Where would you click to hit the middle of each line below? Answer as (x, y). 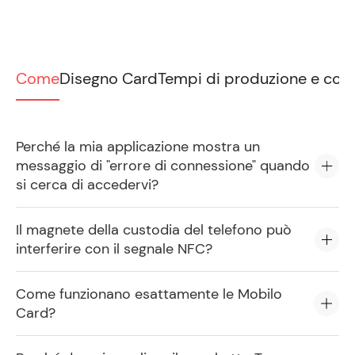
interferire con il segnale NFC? (114, 249)
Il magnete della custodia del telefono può (154, 230)
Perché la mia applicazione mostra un (138, 147)
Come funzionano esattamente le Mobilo (149, 294)
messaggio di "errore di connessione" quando (163, 166)
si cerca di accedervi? (87, 185)
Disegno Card (109, 78)
